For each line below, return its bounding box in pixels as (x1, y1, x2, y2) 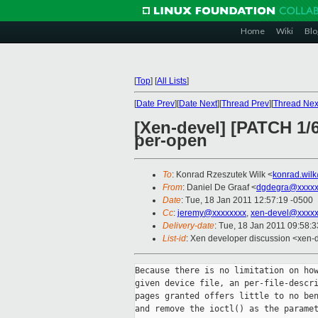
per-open (134, 131, 207, 150)
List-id (163, 234, 186, 244)
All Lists (157, 76, 187, 86)
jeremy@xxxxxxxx (177, 208, 246, 219)
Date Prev (136, 99, 175, 109)
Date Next (179, 99, 217, 109)
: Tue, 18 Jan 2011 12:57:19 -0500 (181, 195, 313, 206)
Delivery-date (163, 221, 214, 231)
